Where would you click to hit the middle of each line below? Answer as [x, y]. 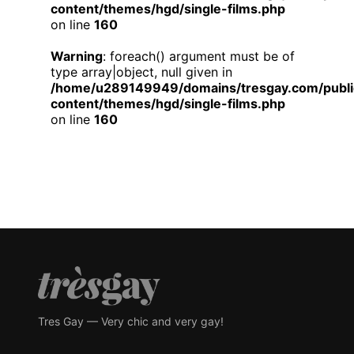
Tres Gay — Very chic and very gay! [131, 321]
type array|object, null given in [141, 72]
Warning [77, 56]
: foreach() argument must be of [199, 56]
